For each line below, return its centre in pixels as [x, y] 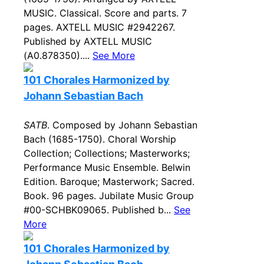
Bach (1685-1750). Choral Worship [100, 139]
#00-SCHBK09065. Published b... [99, 210]
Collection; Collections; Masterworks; [107, 153]
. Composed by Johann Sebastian [122, 125]
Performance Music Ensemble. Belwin [107, 167]
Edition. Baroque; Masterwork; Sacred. [109, 181]
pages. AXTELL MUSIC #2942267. [99, 27]
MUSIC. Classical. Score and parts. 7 [105, 13]
